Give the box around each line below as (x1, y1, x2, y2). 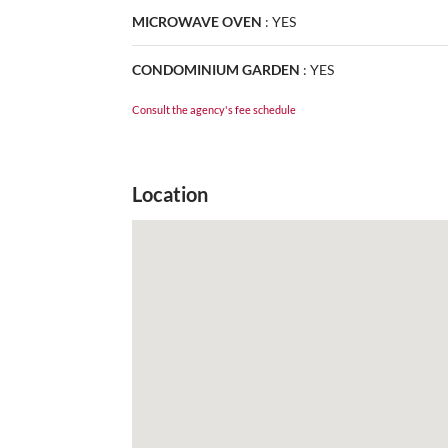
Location (132, 181, 208, 206)
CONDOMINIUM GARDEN (132, 60, 300, 78)
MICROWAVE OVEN (132, 12, 262, 30)
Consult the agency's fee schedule (132, 102, 296, 116)
